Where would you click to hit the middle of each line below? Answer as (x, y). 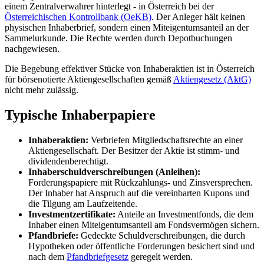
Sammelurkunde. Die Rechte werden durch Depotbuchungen (118, 38)
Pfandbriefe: (53, 236)
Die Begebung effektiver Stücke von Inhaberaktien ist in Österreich (130, 69)
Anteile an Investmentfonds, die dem (184, 214)
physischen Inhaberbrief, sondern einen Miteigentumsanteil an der (127, 28)
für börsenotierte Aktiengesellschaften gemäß (89, 80)
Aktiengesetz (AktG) (212, 80)
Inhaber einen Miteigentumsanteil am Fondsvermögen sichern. (144, 225)
